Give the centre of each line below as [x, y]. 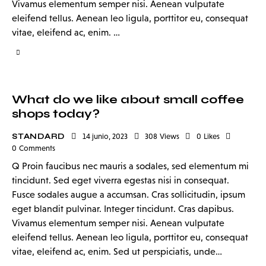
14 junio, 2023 [105, 136]
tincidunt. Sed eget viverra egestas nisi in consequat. [121, 180]
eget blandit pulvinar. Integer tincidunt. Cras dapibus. [123, 209]
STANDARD [39, 136]
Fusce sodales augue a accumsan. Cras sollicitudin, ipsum [129, 195]
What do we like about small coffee [128, 99]
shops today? [56, 113]
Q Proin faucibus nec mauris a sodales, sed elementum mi [130, 166]
